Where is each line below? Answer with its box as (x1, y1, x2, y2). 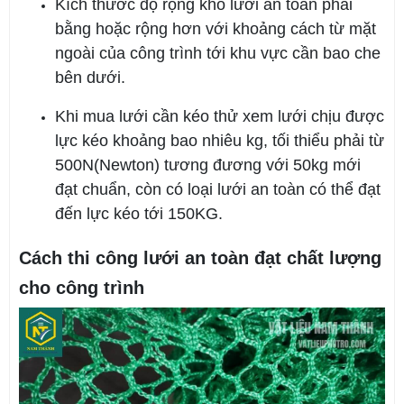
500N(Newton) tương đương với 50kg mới (55, 156, 361, 175)
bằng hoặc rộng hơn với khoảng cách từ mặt (55, 20, 376, 39)
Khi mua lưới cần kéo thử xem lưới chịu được (55, 107, 384, 126)
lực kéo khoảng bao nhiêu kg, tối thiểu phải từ (55, 132, 384, 151)
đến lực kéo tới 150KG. (55, 205, 223, 224)
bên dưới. (55, 69, 125, 87)
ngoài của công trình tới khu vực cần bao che (55, 44, 381, 63)
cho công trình (19, 278, 144, 298)
